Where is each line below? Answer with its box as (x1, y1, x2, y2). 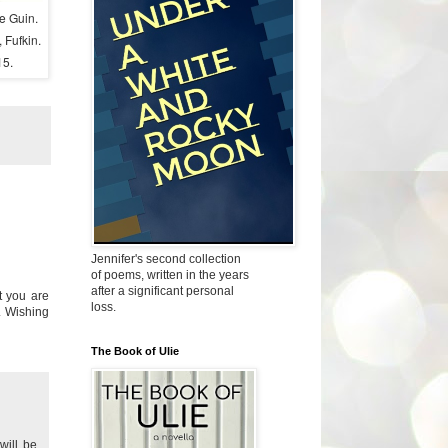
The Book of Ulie (91, 344, 179, 357)
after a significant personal (91, 283, 234, 298)
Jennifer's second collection (91, 251, 241, 266)
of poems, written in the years (91, 267, 249, 282)
